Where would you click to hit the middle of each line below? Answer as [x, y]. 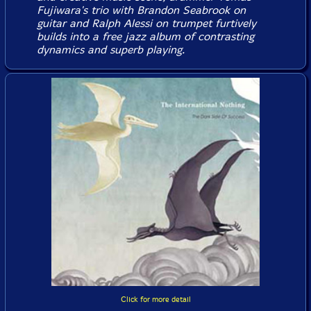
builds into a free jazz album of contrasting [145, 36]
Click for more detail [155, 300]
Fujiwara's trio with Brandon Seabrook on [141, 10]
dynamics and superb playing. [110, 50]
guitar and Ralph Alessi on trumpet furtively [146, 23]
